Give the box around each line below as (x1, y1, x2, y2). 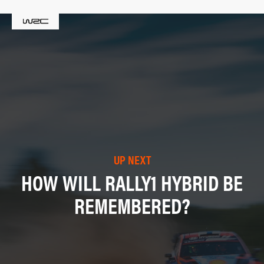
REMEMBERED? (74, 190, 190, 221)
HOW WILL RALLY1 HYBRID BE (21, 167, 243, 198)
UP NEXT (113, 151, 151, 169)
